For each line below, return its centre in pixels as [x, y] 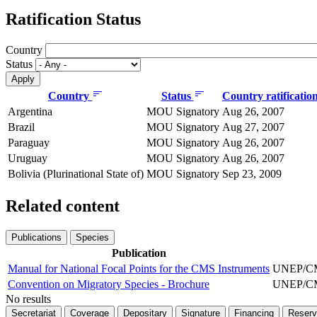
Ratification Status [73, 19]
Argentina [30, 111]
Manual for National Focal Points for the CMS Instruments [139, 268]
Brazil [21, 127]
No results [28, 299]
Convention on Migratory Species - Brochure [109, 284]
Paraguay [29, 142]
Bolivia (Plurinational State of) [76, 173]
